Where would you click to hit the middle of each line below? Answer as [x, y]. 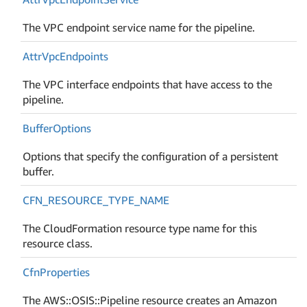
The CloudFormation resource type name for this [140, 228]
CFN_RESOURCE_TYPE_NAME [96, 200]
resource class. [58, 243]
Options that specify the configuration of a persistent [151, 156]
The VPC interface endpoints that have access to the [148, 84]
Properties [65, 272]
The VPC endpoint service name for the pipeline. [139, 27]
